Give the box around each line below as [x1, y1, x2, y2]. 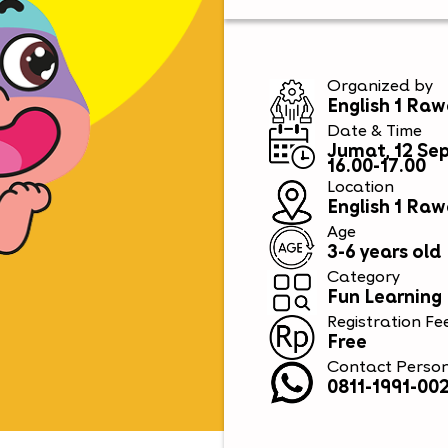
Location [327, 180, 395, 197]
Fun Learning [327, 289, 443, 309]
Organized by [327, 79, 434, 96]
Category [327, 270, 401, 287]
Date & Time [327, 124, 423, 141]
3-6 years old [327, 244, 442, 264]
